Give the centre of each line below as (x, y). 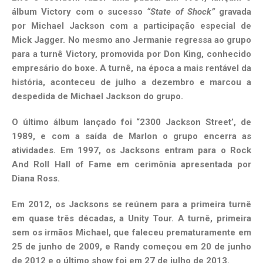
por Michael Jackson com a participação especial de (131, 26)
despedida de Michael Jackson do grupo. (97, 97)
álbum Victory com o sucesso (80, 12)
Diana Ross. (36, 179)
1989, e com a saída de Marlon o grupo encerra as (131, 136)
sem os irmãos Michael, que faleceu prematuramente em (131, 233)
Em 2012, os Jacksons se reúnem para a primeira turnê (131, 205)
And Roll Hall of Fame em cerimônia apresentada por (131, 165)
